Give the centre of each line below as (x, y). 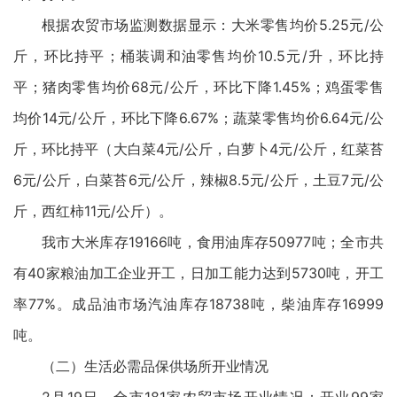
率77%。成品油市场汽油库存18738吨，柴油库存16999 (198, 304)
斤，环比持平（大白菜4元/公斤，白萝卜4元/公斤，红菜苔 (198, 149)
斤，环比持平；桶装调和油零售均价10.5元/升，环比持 (198, 56)
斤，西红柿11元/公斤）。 (93, 211)
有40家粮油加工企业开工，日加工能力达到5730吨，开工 (198, 273)
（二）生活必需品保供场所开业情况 (155, 366)
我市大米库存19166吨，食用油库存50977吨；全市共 (213, 242)
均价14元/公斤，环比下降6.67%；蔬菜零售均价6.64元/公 (198, 118)
